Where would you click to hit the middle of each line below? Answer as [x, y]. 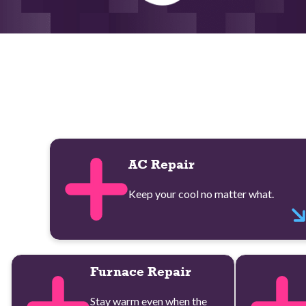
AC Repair [162, 164]
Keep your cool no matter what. [201, 194]
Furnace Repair [141, 271]
